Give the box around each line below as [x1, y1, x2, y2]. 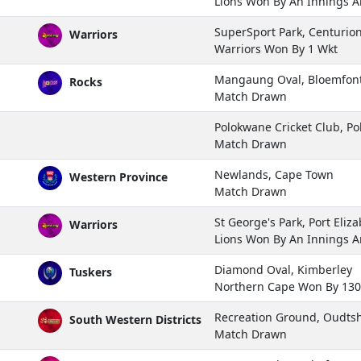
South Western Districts [66, 311, 201, 327]
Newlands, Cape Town [214, 166, 334, 182]
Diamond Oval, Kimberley [214, 261, 352, 277]
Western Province [66, 168, 168, 185]
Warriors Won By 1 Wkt [214, 40, 338, 56]
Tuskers [66, 263, 112, 280]
